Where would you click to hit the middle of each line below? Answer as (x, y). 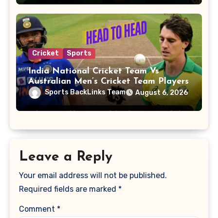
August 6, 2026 (161, 92)
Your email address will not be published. (93, 176)
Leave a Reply (66, 157)
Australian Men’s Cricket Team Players (108, 81)
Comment (38, 209)
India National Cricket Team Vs (93, 71)
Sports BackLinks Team (85, 92)
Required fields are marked (69, 189)
